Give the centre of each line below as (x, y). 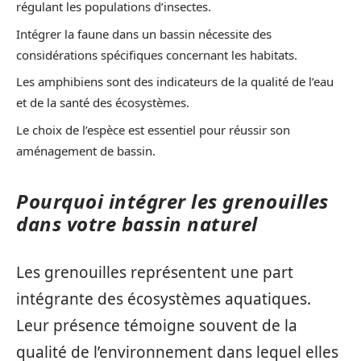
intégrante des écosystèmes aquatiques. (164, 299)
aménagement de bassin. (86, 150)
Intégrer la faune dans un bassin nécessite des (144, 33)
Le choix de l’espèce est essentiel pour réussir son (153, 129)
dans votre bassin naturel (137, 223)
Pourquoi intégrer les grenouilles (172, 201)
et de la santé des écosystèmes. (103, 102)
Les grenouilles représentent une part (155, 272)
